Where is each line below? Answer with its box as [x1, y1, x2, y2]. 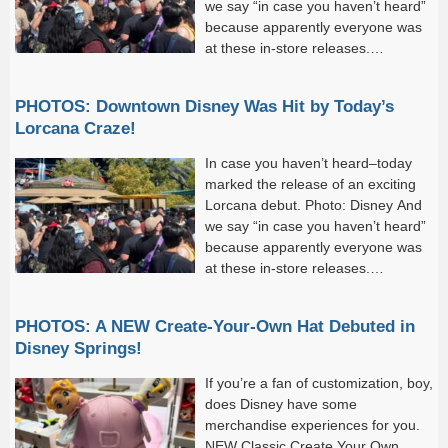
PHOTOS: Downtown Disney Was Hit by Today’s [15, 96, 394, 115]
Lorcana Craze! [15, 118, 136, 137]
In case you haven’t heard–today [205, 154, 412, 171]
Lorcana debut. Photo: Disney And [205, 196, 422, 213]
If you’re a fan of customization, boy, [205, 374, 433, 391]
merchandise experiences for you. [205, 416, 420, 433]
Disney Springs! [15, 338, 142, 357]
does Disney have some [205, 395, 357, 412]
